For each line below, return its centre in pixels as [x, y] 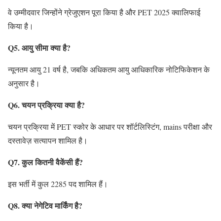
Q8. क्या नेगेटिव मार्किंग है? [45, 205]
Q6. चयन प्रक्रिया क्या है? [46, 105]
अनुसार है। [24, 83]
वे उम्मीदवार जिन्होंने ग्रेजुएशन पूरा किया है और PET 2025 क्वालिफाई [104, 12]
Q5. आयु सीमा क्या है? [39, 47]
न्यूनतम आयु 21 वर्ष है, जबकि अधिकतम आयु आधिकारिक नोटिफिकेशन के [109, 69]
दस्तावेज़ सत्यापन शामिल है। [48, 140]
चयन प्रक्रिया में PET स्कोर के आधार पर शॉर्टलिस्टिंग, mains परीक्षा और [110, 126]
